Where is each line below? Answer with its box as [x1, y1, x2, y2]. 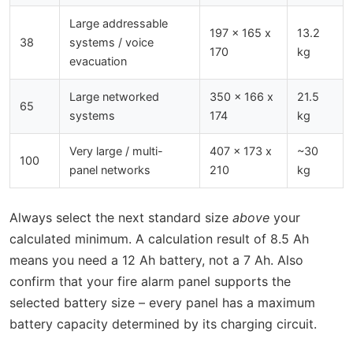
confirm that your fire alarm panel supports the [9, 273, 291, 289]
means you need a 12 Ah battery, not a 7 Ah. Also [9, 251, 303, 268]
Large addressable [69, 16, 168, 30]
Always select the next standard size [9, 209, 232, 225]
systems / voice [69, 35, 154, 49]
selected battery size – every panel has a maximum [9, 294, 315, 310]
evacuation [69, 54, 127, 68]
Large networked [69, 89, 159, 103]
